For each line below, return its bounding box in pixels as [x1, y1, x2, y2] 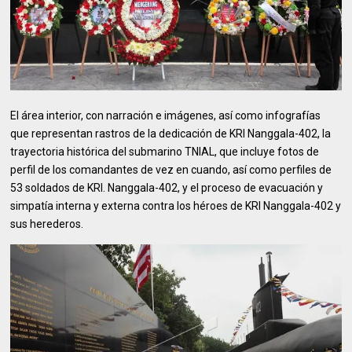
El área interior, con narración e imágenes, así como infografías [10, 108, 321, 122]
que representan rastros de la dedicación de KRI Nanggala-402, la [10, 126, 332, 140]
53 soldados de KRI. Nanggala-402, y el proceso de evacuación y [10, 181, 324, 194]
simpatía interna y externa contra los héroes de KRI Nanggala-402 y [10, 199, 342, 212]
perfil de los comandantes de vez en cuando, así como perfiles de [10, 163, 332, 176]
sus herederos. [10, 217, 84, 230]
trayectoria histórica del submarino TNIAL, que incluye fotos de [10, 145, 320, 158]
